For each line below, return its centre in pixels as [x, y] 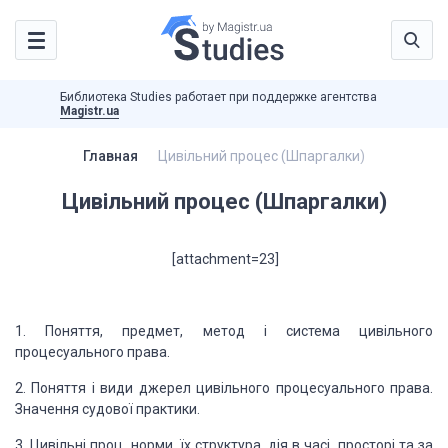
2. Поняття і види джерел [103, 388]
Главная [110, 156]
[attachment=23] [224, 259]
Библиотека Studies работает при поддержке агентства [218, 97]
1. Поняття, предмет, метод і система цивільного [224, 331]
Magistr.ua [89, 111]
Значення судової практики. [107, 409]
